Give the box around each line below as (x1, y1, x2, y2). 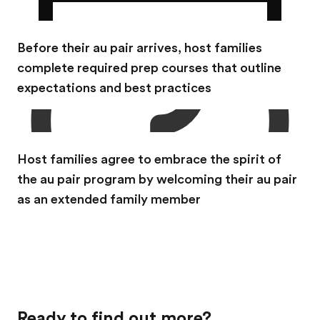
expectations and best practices (17, 81, 211, 95)
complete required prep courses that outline (17, 61, 281, 75)
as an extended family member (17, 192, 201, 206)
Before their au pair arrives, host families (17, 41, 262, 55)
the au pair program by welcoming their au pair (17, 172, 297, 186)
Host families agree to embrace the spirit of (17, 152, 281, 166)
